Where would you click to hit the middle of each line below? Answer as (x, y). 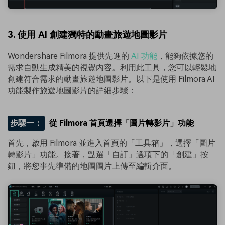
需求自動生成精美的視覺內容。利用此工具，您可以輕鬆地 (112, 67)
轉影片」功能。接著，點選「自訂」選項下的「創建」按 (108, 154)
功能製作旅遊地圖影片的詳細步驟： (72, 90)
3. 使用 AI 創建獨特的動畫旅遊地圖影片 (87, 34)
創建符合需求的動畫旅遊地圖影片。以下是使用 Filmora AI (111, 79)
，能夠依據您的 (185, 56)
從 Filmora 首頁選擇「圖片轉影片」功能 (122, 123)
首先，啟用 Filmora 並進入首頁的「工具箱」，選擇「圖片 (111, 143)
